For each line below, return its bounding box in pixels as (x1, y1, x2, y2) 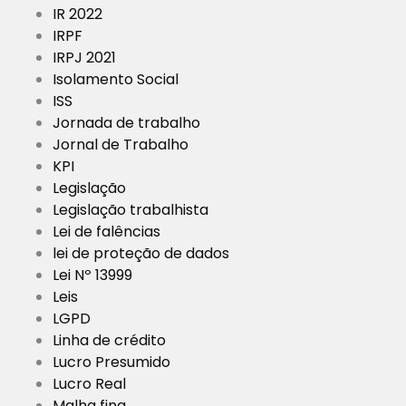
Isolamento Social (53, 69, 179, 91)
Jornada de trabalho (53, 112, 200, 134)
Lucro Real (53, 373, 126, 395)
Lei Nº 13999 (53, 265, 132, 286)
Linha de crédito (53, 330, 166, 352)
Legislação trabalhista (53, 199, 208, 221)
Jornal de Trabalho (53, 134, 188, 156)
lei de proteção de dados (53, 243, 229, 265)
